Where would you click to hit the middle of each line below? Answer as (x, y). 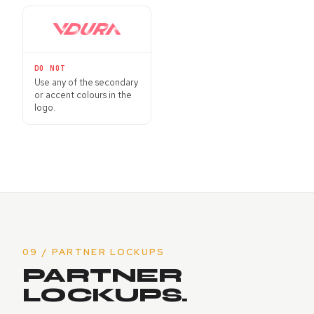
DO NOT (50, 68)
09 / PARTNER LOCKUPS (94, 252)
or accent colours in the (83, 95)
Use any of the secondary (86, 83)
